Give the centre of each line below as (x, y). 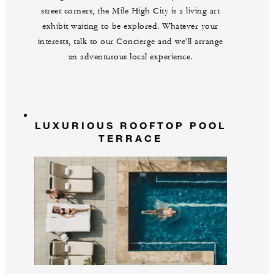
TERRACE (130, 138)
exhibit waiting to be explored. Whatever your (130, 26)
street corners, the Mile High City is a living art (130, 11)
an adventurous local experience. (130, 57)
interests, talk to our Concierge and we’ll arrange (130, 41)
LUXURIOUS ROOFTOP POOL (130, 125)
